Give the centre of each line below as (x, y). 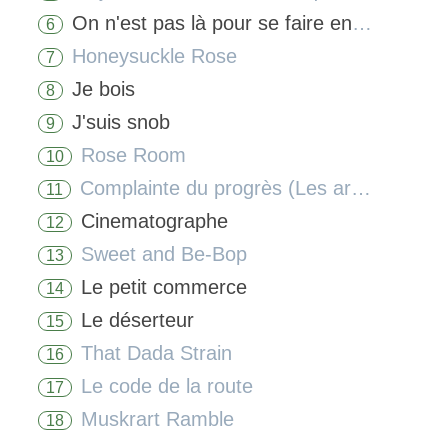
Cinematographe (154, 221)
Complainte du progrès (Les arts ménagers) (212, 188)
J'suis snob (121, 122)
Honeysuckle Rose (151, 56)
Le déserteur (137, 320)
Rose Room (130, 155)
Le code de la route (164, 386)
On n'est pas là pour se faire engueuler (212, 23)
